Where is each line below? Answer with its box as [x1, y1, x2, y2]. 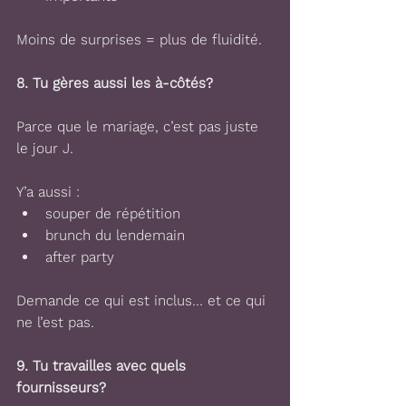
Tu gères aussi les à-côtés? [33, 74, 213, 92]
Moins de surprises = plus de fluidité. [16, 31, 262, 48]
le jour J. [16, 140, 73, 157]
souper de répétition [45, 205, 185, 222]
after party [45, 248, 119, 266]
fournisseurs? [16, 379, 106, 396]
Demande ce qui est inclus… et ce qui [16, 292, 270, 309]
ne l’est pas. [16, 314, 99, 331]
